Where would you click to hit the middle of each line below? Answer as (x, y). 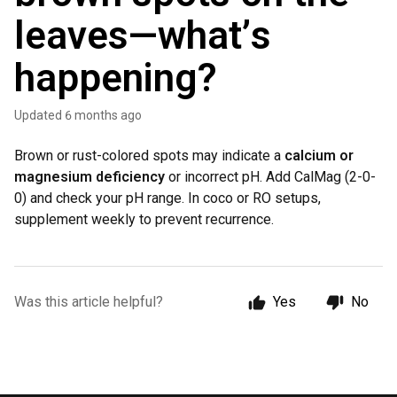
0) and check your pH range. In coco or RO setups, (167, 198)
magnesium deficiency (90, 177)
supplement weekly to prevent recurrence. (144, 219)
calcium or (319, 156)
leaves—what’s (143, 35)
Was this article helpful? (89, 302)
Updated (42, 115)
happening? (116, 78)
